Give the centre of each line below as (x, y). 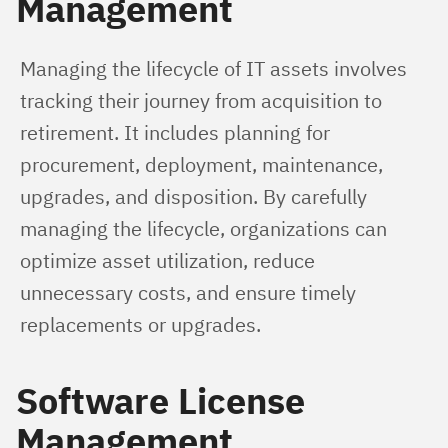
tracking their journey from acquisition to (203, 100)
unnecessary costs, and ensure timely (190, 292)
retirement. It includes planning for (177, 132)
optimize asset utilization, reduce (170, 260)
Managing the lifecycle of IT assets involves (216, 68)
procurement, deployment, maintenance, (204, 164)
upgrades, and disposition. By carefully (196, 196)
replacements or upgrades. (140, 324)
